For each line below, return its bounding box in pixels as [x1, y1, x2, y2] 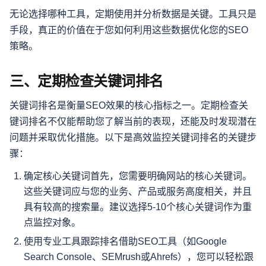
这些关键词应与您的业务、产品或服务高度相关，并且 [24, 186, 252, 197]
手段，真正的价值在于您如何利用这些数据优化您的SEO [9, 25, 248, 36]
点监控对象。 [24, 217, 81, 228]
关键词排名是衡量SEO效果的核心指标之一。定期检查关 [9, 100, 248, 111]
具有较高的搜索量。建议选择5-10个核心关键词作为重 [24, 202, 252, 213]
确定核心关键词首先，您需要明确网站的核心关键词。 [24, 171, 252, 182]
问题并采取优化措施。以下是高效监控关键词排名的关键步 [9, 132, 256, 143]
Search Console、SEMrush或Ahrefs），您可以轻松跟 [24, 251, 254, 262]
